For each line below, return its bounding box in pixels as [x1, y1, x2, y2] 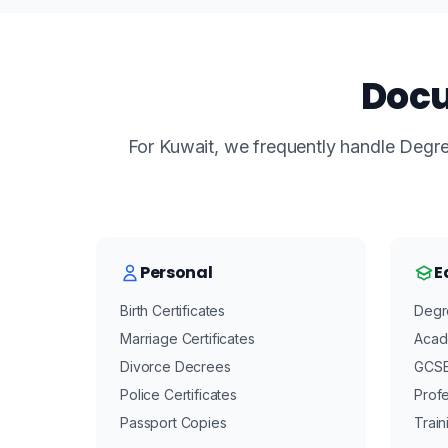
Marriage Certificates [120, 330, 255, 347]
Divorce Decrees [120, 358, 231, 375]
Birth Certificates [120, 302, 226, 319]
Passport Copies [120, 414, 227, 431]
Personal [140, 261, 213, 284]
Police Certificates [120, 386, 237, 403]
